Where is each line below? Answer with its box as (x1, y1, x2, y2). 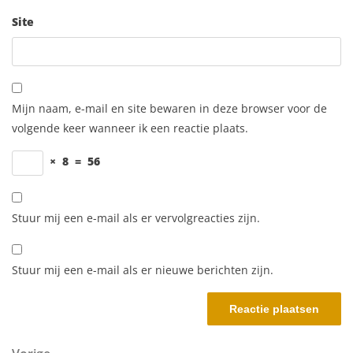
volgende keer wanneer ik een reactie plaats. (12, 121, 248, 136)
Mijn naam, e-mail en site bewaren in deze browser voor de (12, 101, 327, 117)
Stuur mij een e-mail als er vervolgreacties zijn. (12, 210, 260, 226)
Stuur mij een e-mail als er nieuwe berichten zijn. (12, 262, 273, 278)
